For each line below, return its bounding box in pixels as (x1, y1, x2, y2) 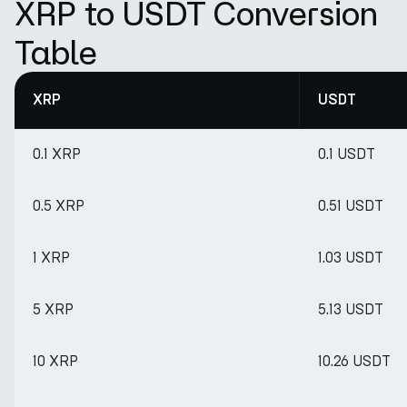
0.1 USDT (318, 145, 375, 163)
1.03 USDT (318, 249, 383, 266)
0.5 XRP (33, 197, 84, 214)
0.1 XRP (33, 145, 81, 163)
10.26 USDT (318, 352, 391, 370)
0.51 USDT (318, 197, 383, 214)
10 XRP (33, 352, 78, 370)
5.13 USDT (318, 301, 383, 318)
